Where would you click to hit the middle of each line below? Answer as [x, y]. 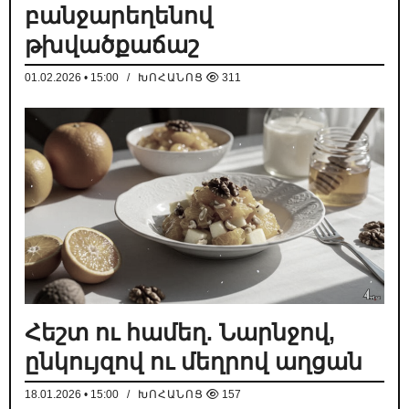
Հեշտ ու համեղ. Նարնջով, [180, 332]
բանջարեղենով [119, 15]
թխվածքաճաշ [112, 44]
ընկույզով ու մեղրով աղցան [194, 361]
